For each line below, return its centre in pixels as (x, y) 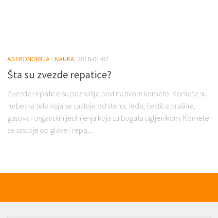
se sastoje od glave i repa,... (50, 130)
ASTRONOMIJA (28, 59)
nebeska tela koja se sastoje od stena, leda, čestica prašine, (101, 106)
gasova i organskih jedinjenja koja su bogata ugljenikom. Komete (108, 118)
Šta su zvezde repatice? (59, 75)
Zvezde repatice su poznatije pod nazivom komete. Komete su (107, 94)
